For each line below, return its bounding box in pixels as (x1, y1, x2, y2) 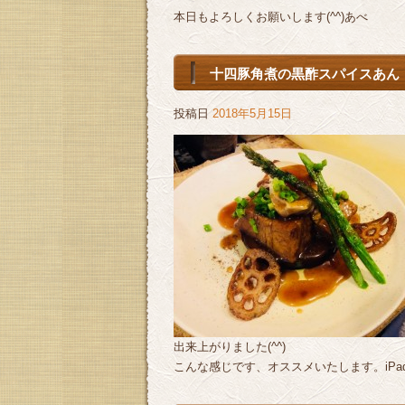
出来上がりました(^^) (174, 340, 286, 353)
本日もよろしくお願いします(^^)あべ (174, 10, 368, 24)
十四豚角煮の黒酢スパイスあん (210, 66, 400, 81)
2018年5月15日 (212, 107, 292, 120)
